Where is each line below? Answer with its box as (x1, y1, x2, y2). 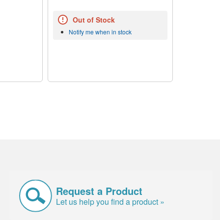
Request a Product (56, 183, 143, 198)
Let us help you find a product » (56, 195, 165, 207)
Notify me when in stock (68, 27, 132, 36)
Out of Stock (72, 15, 115, 25)
